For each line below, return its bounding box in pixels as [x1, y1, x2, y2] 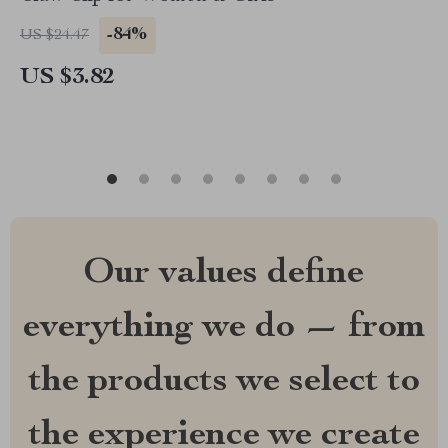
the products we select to [28, 364, 420, 400]
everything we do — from [22, 310, 426, 346]
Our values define [84, 256, 364, 292]
